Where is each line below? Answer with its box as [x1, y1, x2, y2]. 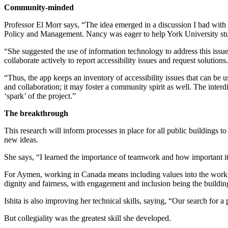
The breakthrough [4, 108, 68, 118]
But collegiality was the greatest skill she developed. [4, 213, 171, 222]
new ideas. [4, 135, 38, 144]
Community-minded [4, 3, 74, 12]
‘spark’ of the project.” [4, 91, 76, 100]
